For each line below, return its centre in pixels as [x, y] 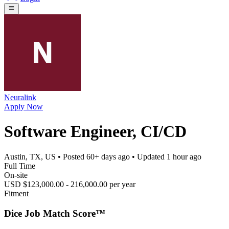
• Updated [148, 156]
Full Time [20, 166]
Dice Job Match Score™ [55, 213]
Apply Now [24, 106]
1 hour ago [184, 156]
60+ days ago [108, 156]
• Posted [71, 156]
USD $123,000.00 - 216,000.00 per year [70, 184]
